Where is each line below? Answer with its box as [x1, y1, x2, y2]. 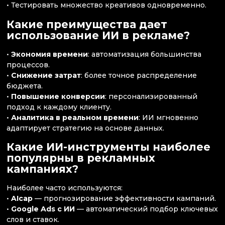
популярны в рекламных [7, 152, 155, 165]
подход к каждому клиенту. [7, 102, 111, 111]
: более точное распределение [81, 70, 197, 80]
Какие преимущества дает [7, 18, 167, 31]
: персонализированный [105, 91, 197, 101]
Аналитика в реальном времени [11, 113, 139, 122]
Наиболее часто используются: [7, 183, 123, 193]
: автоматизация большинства [88, 49, 201, 59]
